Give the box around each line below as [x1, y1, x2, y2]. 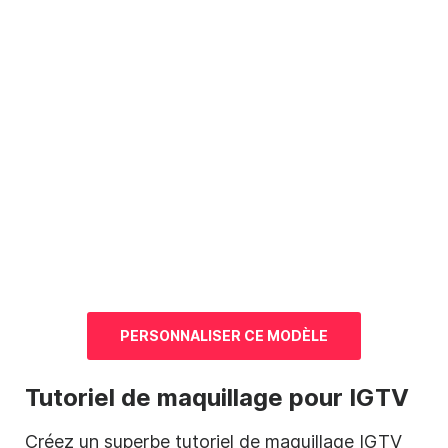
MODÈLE [267, 326, 328, 344]
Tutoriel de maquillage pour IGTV [25, 382, 409, 412]
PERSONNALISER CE [120, 326, 267, 344]
